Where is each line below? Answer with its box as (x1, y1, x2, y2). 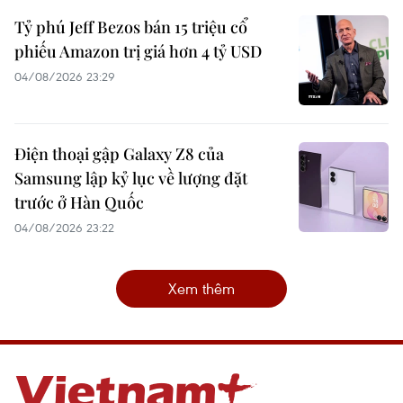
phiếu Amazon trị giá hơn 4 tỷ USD (14, 40, 262, 63)
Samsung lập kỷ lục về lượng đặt (14, 167, 247, 190)
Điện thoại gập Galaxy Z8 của (14, 143, 224, 166)
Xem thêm (168, 278, 235, 300)
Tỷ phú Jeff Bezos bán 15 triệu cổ (14, 16, 247, 39)
